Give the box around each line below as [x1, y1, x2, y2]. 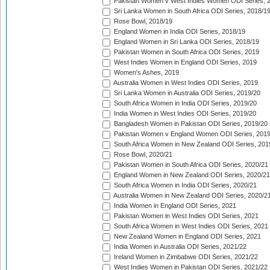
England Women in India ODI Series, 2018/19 [112, 28, 245, 36]
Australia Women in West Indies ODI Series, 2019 [112, 79, 258, 87]
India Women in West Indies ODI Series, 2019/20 [112, 110, 256, 118]
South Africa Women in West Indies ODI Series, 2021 [112, 222, 268, 230]
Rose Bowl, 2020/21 [112, 151, 172, 159]
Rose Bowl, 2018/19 [112, 17, 172, 25]
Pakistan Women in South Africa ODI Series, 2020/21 [112, 161, 268, 169]
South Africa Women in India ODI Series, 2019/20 [112, 99, 257, 107]
